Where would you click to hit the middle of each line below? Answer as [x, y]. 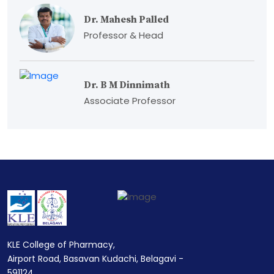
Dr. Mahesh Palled [126, 20]
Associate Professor [130, 101]
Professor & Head [124, 35]
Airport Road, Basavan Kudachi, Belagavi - [95, 259]
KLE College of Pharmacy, [61, 245]
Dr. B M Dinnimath [127, 85]
